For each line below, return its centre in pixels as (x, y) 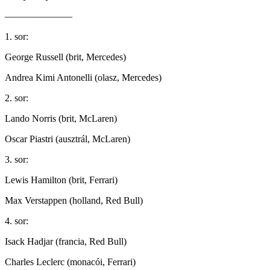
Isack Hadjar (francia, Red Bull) (66, 241)
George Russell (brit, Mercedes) (65, 57)
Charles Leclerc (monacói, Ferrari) (70, 262)
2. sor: (17, 98)
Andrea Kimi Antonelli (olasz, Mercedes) (83, 77)
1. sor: (17, 36)
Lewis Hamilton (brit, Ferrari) (61, 180)
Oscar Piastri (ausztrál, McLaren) (67, 139)
